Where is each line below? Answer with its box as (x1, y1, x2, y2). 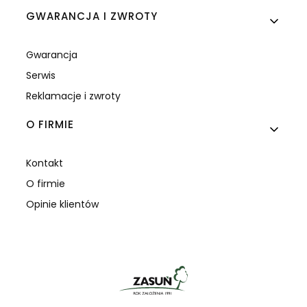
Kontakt (26, 156, 64, 171)
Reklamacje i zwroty (26, 89, 121, 103)
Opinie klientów (26, 197, 99, 212)
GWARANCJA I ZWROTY (26, 9, 158, 24)
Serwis (26, 69, 56, 83)
